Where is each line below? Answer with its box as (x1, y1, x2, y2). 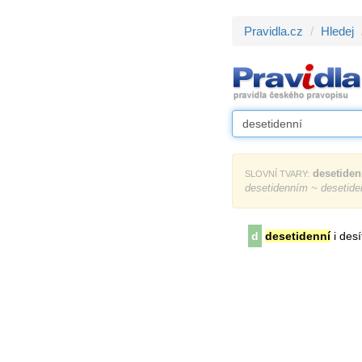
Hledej (321, 24, 354, 38)
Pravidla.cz (244, 24, 303, 38)
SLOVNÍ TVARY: (245, 169, 309, 179)
